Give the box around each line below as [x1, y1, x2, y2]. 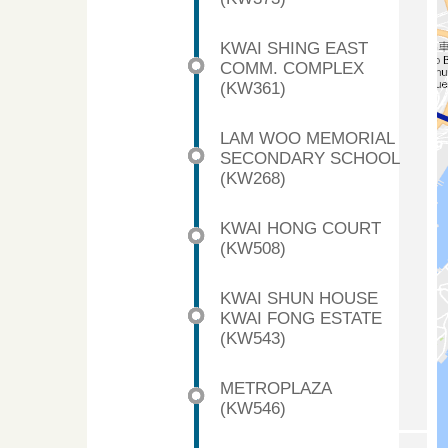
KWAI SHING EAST [220, 38, 368, 58]
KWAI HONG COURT [220, 218, 381, 238]
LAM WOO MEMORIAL [220, 128, 394, 148]
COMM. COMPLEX [220, 58, 364, 78]
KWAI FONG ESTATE [220, 308, 382, 328]
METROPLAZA [220, 378, 331, 398]
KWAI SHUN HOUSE [220, 288, 378, 308]
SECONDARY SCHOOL [220, 148, 399, 168]
